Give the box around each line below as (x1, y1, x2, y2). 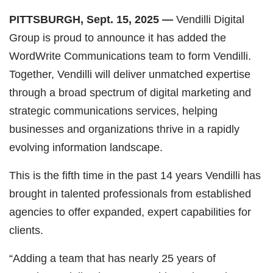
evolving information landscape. (9, 141, 163, 154)
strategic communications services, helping (9, 104, 218, 117)
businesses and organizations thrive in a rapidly (9, 122, 239, 135)
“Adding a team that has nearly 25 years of (9, 252, 216, 264)
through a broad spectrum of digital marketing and (9, 86, 251, 99)
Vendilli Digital (173, 13, 244, 26)
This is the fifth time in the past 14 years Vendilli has (9, 169, 261, 182)
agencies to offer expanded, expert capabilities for (9, 205, 251, 218)
